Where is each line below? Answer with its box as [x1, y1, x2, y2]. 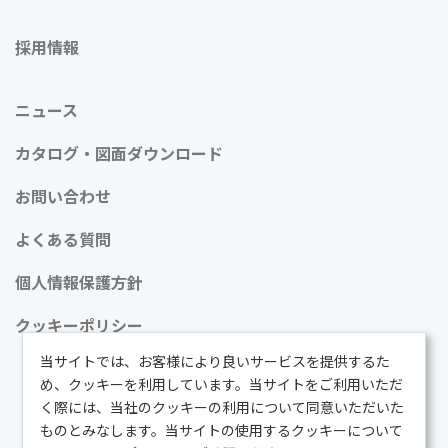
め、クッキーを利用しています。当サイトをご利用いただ [40, 374, 404, 395]
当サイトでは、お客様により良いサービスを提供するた [40, 351, 391, 372]
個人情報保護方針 [15, 270, 143, 295]
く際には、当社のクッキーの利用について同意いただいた [40, 397, 405, 418]
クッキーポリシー [15, 313, 143, 338]
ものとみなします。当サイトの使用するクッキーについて [40, 420, 404, 441]
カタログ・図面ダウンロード [15, 141, 223, 166]
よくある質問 [15, 227, 111, 252]
